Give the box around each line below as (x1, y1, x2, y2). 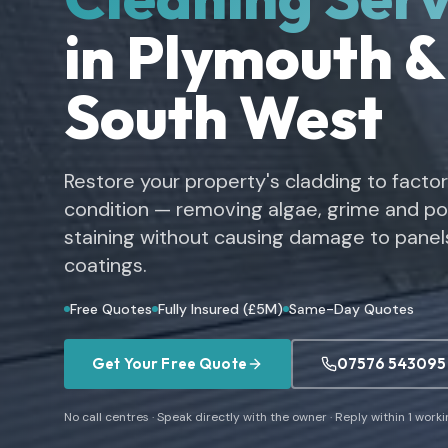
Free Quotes (70, 300, 152, 318)
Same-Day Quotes (289, 300, 414, 318)
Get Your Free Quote (92, 354, 247, 373)
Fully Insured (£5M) (158, 300, 283, 318)
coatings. (64, 252, 147, 278)
